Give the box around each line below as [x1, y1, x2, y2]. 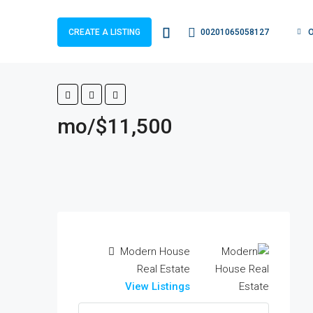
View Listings [125, 280, 190, 293]
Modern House [117, 245, 190, 258]
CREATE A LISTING [68, 27, 140, 38]
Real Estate [137, 263, 190, 275]
